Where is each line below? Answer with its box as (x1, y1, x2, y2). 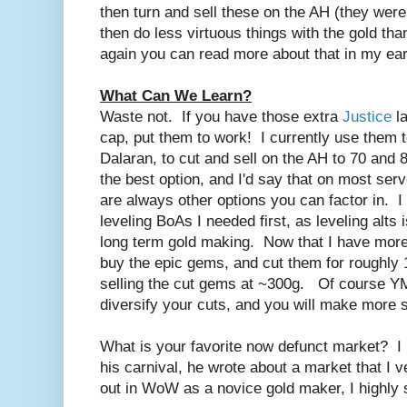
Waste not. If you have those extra (100, 107, 342, 125)
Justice (342, 107, 392, 125)
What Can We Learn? (100, 86, 252, 104)
